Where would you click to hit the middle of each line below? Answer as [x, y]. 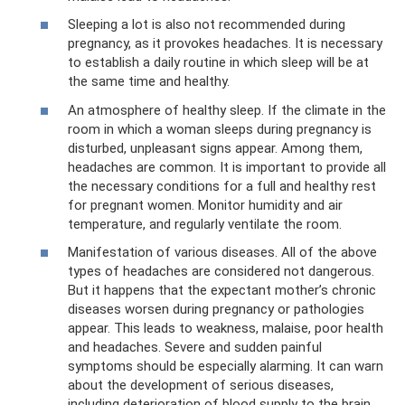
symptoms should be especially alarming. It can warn [226, 366]
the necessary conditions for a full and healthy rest [222, 186]
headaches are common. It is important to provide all [227, 167]
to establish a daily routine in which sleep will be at [218, 62]
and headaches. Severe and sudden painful [195, 347]
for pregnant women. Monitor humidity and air [205, 205]
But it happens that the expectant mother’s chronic [222, 290]
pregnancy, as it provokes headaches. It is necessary [225, 43]
